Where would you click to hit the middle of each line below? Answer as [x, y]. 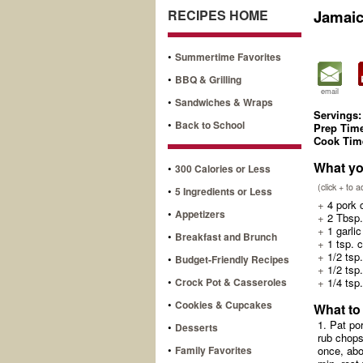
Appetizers [200, 214]
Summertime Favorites [228, 56]
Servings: [337, 114]
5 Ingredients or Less [224, 191]
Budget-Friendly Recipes [232, 259]
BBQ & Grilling [208, 79]
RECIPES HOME [218, 15]
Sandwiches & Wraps [224, 102]
